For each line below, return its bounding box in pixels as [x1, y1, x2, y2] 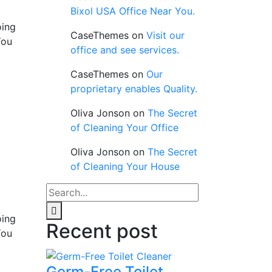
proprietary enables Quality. [70, 83, 197, 95]
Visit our [146, 29, 185, 41]
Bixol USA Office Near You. [70, 5, 195, 17]
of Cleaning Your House [70, 160, 180, 172]
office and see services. [70, 44, 179, 56]
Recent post [46, 219, 158, 243]
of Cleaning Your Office [70, 121, 178, 134]
